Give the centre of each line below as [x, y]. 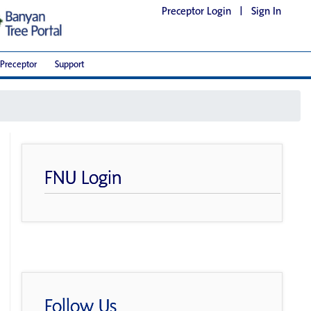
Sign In [266, 11]
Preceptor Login [196, 11]
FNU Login [84, 177]
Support [69, 64]
